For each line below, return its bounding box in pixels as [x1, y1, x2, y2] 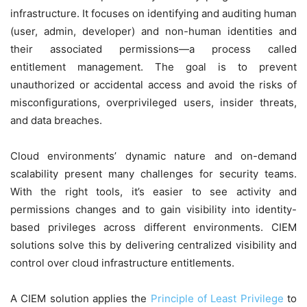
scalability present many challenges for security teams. [10, 167, 297, 181]
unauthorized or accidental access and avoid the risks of [10, 78, 297, 92]
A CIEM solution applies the [10, 292, 151, 306]
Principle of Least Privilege [150, 292, 284, 306]
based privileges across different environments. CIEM [10, 221, 297, 234]
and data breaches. [10, 114, 102, 127]
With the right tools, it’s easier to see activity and [10, 185, 297, 199]
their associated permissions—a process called [10, 42, 297, 56]
